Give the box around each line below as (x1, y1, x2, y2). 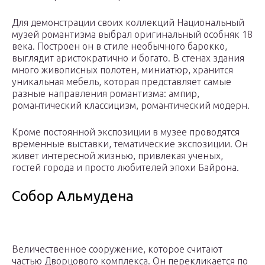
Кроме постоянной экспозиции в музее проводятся (12, 127, 240, 138)
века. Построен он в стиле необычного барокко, (12, 41, 227, 52)
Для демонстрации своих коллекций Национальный (12, 17, 244, 28)
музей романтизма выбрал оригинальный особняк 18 (12, 29, 253, 40)
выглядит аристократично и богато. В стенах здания (12, 53, 244, 64)
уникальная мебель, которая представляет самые (12, 76, 231, 88)
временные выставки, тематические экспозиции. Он (12, 138, 248, 150)
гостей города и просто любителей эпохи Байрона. (12, 162, 239, 173)
